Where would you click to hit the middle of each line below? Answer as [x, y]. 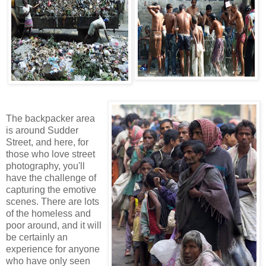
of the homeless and [48, 214]
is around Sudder [42, 131]
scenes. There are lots [53, 202]
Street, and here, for [47, 142]
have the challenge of [51, 178]
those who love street [50, 154]
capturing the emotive [51, 190]
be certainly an [37, 237]
